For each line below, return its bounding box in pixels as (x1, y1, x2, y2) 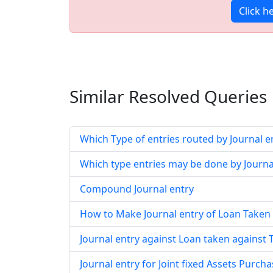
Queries (200, 85, 267, 108)
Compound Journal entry (80, 182, 194, 196)
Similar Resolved (69, 85, 200, 108)
